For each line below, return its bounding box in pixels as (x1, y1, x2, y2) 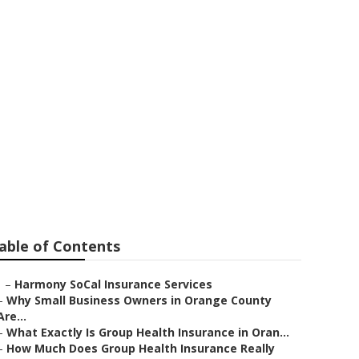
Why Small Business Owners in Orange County (6, 292, 272, 308)
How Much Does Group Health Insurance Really (6, 341, 275, 356)
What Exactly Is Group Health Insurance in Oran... (6, 325, 289, 340)
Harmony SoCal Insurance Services (14, 276, 212, 292)
